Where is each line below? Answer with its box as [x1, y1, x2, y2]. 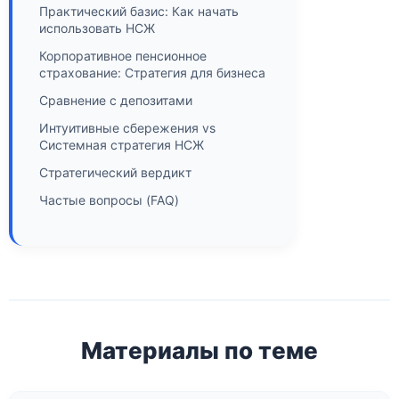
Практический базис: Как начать [39, 4, 239, 20]
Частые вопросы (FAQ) [39, 192, 179, 208]
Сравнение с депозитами [39, 93, 192, 109]
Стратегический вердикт [39, 165, 191, 181]
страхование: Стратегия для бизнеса [39, 65, 265, 81]
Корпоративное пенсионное [39, 48, 207, 64]
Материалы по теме [81, 337, 318, 365]
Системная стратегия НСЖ [39, 137, 204, 153]
